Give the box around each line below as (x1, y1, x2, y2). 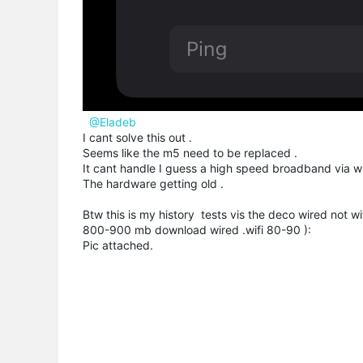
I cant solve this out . (83, 130, 192, 144)
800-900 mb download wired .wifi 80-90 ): (83, 223, 311, 237)
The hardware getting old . (83, 177, 224, 190)
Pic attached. (83, 238, 153, 252)
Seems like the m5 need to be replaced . (83, 146, 297, 160)
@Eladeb (89, 115, 136, 129)
